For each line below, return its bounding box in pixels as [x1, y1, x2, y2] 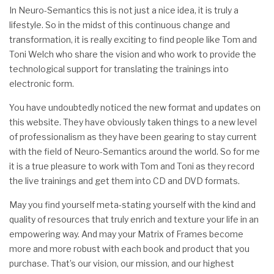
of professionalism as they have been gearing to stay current [9, 131, 257, 142]
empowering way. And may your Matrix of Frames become [9, 229, 243, 239]
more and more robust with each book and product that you [9, 243, 250, 254]
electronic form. [9, 78, 74, 89]
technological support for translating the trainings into [9, 64, 229, 74]
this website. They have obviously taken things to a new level [9, 117, 257, 127]
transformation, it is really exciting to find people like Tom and [9, 34, 257, 45]
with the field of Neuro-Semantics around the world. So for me [9, 146, 260, 157]
